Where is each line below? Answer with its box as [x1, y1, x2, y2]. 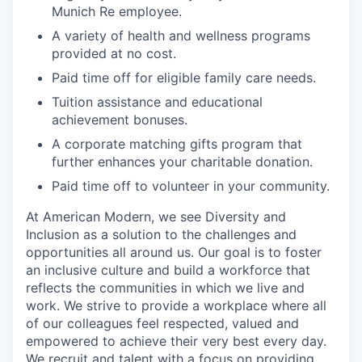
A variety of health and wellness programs [52, 27, 310, 44]
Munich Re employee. [52, 2, 182, 19]
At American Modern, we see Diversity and [26, 208, 286, 225]
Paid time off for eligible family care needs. [52, 69, 316, 86]
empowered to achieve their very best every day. [26, 332, 326, 349]
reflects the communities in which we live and [26, 279, 305, 296]
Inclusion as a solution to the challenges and [26, 225, 297, 242]
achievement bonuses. [52, 111, 187, 128]
